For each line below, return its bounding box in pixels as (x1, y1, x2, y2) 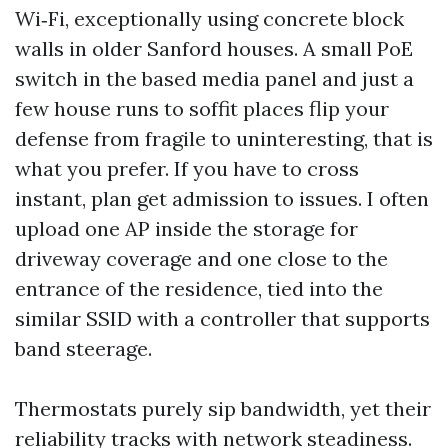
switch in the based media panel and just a (15, 66, 414, 91)
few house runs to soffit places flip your (15, 96, 389, 121)
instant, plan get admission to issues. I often (15, 186, 429, 211)
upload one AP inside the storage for (15, 216, 358, 241)
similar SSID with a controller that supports (15, 306, 430, 331)
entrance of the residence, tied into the (15, 276, 383, 301)
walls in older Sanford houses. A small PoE (15, 36, 413, 61)
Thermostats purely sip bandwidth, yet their (15, 396, 431, 421)
